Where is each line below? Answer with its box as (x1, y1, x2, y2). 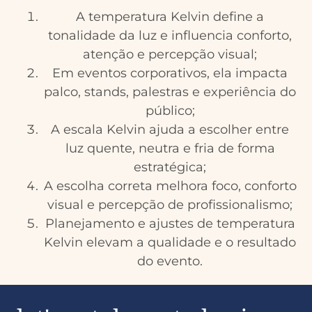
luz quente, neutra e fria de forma (65, 140, 275, 156)
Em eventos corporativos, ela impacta (52, 65, 288, 81)
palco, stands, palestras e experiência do (44, 84, 296, 100)
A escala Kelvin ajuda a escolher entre (51, 121, 289, 137)
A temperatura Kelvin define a (76, 8, 264, 24)
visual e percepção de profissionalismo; (47, 196, 292, 212)
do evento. (137, 253, 203, 269)
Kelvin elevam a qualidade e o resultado (44, 234, 296, 250)
